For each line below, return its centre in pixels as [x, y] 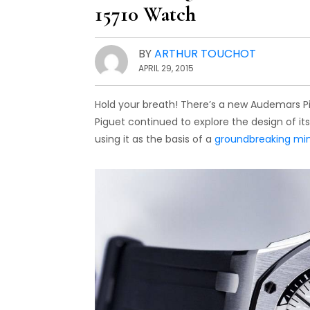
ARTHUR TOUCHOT [205, 54]
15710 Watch [145, 15]
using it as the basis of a [155, 139]
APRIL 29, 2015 [166, 69]
